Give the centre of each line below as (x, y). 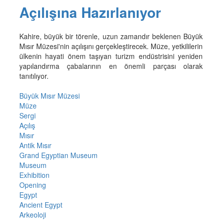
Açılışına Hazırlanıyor (90, 12)
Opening (32, 185)
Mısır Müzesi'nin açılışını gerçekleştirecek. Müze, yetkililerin (111, 46)
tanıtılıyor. (34, 76)
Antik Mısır (35, 145)
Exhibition (34, 175)
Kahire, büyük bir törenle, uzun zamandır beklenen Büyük (111, 36)
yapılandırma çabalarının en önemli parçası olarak (111, 66)
